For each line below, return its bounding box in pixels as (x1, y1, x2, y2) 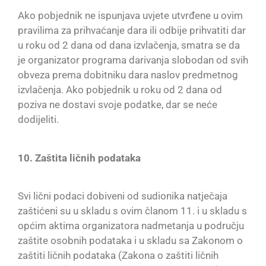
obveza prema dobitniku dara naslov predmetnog (18, 69, 238, 81)
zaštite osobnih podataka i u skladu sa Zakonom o (18, 235, 243, 247)
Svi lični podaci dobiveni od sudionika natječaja (18, 190, 227, 202)
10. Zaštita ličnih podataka (18, 151, 141, 164)
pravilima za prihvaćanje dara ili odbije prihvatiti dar (18, 24, 246, 37)
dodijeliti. (18, 113, 59, 126)
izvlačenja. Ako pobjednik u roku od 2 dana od (18, 84, 222, 96)
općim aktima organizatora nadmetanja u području (18, 220, 244, 232)
